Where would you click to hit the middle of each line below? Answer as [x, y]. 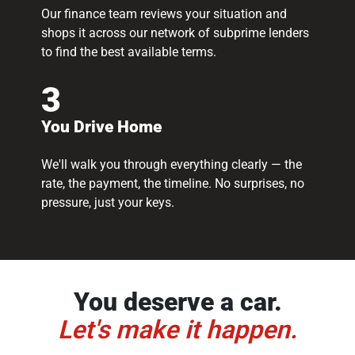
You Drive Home [101, 127]
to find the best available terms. [128, 52]
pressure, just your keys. [107, 203]
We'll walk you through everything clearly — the [171, 165]
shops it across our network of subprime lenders [175, 33]
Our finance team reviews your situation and [164, 14]
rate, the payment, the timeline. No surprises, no [172, 184]
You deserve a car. [177, 302]
